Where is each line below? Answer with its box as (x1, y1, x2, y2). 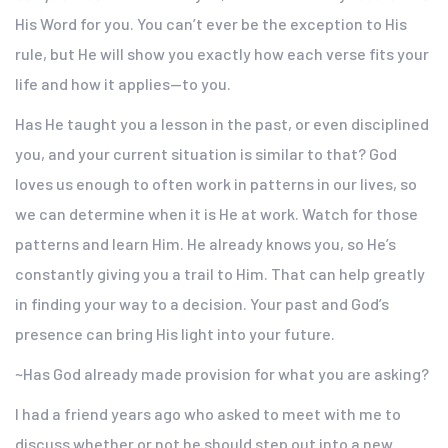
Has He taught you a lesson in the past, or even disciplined (15, 114, 429, 133)
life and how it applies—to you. (15, 74, 231, 93)
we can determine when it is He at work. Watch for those (15, 204, 418, 223)
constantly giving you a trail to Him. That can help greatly (15, 264, 425, 283)
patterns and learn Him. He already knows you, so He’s (15, 234, 396, 253)
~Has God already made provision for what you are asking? (15, 364, 429, 383)
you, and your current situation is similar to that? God (15, 144, 397, 163)
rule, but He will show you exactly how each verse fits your (15, 44, 429, 63)
